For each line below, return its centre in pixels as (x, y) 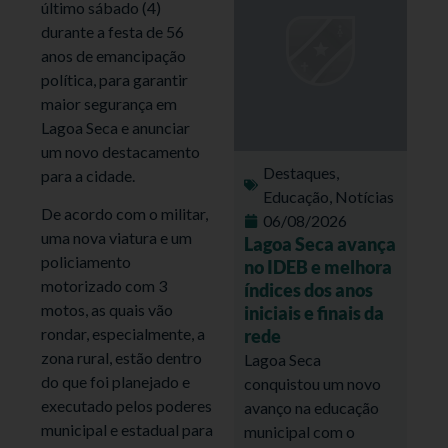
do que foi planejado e (116, 382)
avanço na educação (311, 407)
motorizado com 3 (104, 286)
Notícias (364, 196)
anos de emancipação (114, 55)
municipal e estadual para (127, 430)
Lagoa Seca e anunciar (116, 127)
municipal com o (299, 431)
